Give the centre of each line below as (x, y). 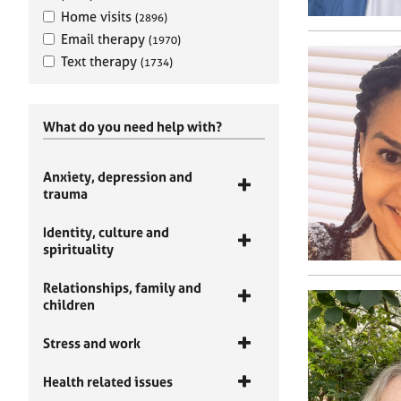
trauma (65, 194)
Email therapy (105, 39)
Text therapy (101, 61)
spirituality (78, 249)
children (69, 305)
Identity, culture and (106, 232)
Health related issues (108, 382)
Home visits (98, 17)
